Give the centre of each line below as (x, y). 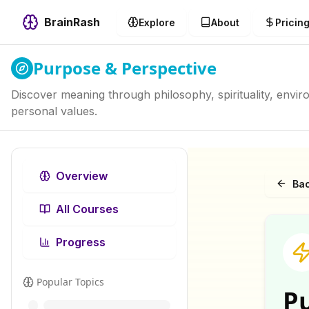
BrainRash (72, 22)
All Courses (87, 209)
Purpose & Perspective (125, 68)
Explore (157, 22)
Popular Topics (70, 282)
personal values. (54, 111)
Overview (82, 176)
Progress (81, 242)
